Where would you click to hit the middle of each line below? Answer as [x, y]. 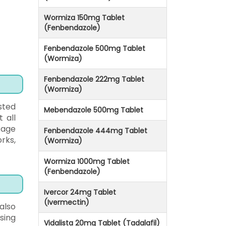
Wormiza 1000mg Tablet [87, 162]
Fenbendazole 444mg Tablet [96, 131]
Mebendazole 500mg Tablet [94, 110]
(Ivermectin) [67, 203]
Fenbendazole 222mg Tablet [94, 79]
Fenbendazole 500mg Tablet [95, 49]
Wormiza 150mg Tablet [84, 18]
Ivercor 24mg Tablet [80, 192]
